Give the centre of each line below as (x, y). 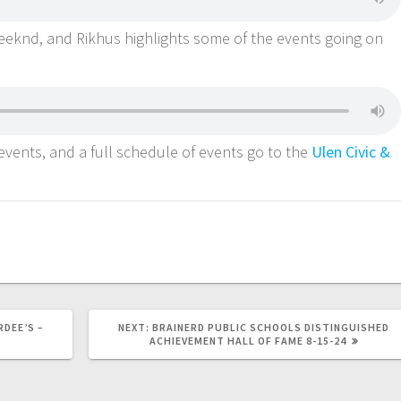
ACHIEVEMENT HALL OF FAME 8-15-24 (247, 341)
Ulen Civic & (351, 152)
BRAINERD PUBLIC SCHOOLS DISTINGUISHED (271, 328)
